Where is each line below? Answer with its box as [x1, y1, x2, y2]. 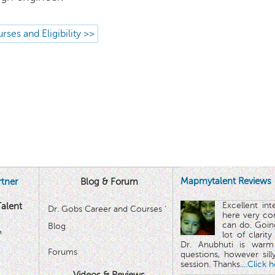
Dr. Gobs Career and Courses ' [47, 204, 166, 214]
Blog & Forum [80, 176, 138, 187]
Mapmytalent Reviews [180, 176, 271, 186]
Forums [47, 247, 77, 257]
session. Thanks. [180, 260, 242, 269]
